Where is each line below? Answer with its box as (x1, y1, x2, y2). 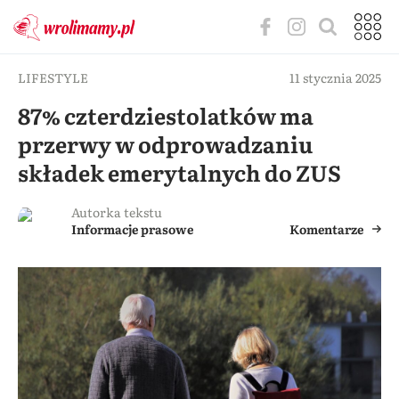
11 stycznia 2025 (289, 69, 381, 86)
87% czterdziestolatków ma (18, 99, 313, 132)
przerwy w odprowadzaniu (18, 127, 313, 160)
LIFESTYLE (18, 69, 88, 86)
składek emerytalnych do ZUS (18, 156, 341, 189)
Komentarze (289, 220, 363, 238)
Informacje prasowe (71, 220, 193, 238)
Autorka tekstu (71, 203, 162, 221)
